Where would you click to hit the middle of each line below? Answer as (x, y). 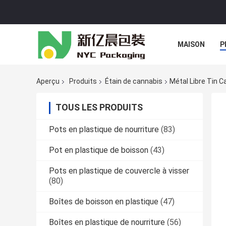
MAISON (191, 44)
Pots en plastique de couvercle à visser (119, 171)
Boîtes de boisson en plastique (104, 202)
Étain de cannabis (134, 81)
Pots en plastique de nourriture (104, 130)
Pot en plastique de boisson (99, 150)
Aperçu (48, 81)
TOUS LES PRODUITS (99, 107)
